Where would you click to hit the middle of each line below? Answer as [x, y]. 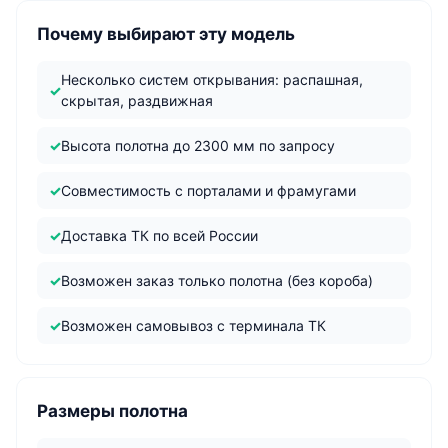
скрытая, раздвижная [137, 100]
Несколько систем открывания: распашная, [212, 79]
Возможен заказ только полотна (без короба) [217, 280]
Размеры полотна [112, 411]
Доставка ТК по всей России [159, 235]
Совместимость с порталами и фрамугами [208, 190]
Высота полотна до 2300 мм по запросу [198, 145]
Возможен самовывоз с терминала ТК [193, 325]
